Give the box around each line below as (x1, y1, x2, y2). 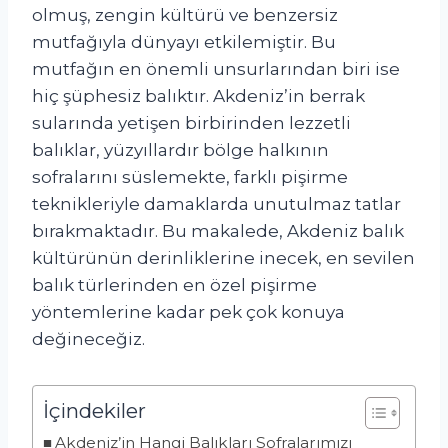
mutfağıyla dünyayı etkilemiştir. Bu (32, 31, 336, 52)
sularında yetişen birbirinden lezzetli (32, 112, 351, 133)
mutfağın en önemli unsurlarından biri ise (32, 58, 400, 79)
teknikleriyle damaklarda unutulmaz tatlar (32, 193, 401, 214)
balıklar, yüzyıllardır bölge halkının (32, 139, 329, 160)
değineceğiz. (32, 328, 145, 349)
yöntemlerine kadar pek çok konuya (32, 301, 345, 322)
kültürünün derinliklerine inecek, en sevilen (32, 247, 415, 268)
